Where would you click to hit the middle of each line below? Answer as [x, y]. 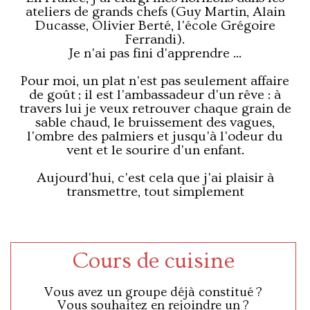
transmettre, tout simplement [155, 192]
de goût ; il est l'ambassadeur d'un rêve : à [155, 95]
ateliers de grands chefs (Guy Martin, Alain [155, 12]
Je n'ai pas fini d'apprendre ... [155, 54]
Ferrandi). [155, 40]
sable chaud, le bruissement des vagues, [155, 123]
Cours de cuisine [153, 261]
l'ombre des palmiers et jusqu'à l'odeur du [155, 137]
